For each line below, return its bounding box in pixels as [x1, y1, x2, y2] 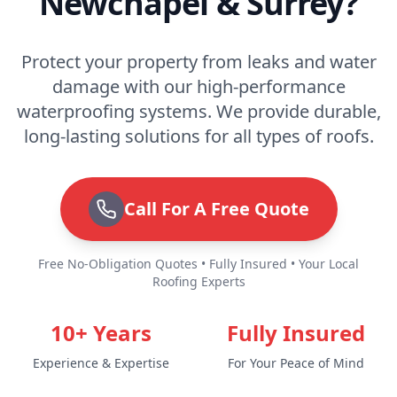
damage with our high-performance [51, 74, 346, 98]
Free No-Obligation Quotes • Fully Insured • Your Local [38, 255, 359, 272]
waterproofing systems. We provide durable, [16, 99, 381, 123]
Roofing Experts [152, 273, 245, 290]
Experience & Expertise [33, 354, 169, 371]
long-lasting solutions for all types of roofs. [23, 124, 374, 148]
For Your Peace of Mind [228, 354, 364, 371]
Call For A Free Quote [123, 197, 309, 221]
